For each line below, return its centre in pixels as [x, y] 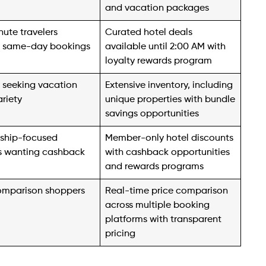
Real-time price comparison [167, 191]
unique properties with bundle [170, 99]
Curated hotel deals [149, 32]
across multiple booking [158, 205]
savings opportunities [152, 113]
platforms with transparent [164, 219]
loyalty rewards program [159, 61]
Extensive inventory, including [169, 85]
